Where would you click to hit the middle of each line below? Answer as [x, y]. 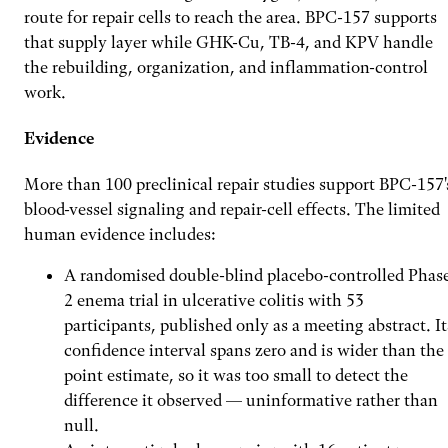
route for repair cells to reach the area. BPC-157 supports [230, 16]
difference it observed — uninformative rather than [251, 400]
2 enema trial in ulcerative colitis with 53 [214, 300]
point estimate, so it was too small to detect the [236, 375]
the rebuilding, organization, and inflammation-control [226, 66]
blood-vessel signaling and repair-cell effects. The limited [232, 209]
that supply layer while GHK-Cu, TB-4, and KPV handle [228, 41]
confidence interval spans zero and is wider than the [254, 350]
